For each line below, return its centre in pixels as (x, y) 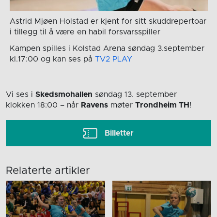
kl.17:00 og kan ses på (52, 59)
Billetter (119, 133)
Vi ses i (21, 95)
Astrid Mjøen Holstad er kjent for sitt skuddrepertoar (108, 21)
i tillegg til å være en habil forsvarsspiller (85, 32)
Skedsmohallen (64, 95)
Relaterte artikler (48, 171)
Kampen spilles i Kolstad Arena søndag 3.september (107, 48)
